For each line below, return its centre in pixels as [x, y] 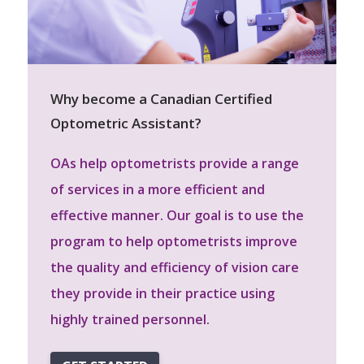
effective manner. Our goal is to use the [178, 216]
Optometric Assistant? [126, 123]
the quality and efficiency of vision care [175, 268]
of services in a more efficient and [158, 190]
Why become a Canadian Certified [162, 99]
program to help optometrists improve [174, 242]
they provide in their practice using [163, 294]
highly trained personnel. [130, 320]
